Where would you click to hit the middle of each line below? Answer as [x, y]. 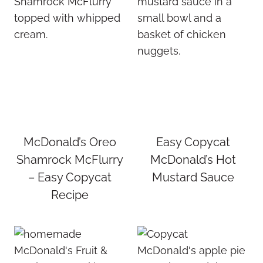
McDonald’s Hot [193, 160]
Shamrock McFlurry [70, 160]
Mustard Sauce [193, 177]
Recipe [70, 195]
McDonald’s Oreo [70, 142]
